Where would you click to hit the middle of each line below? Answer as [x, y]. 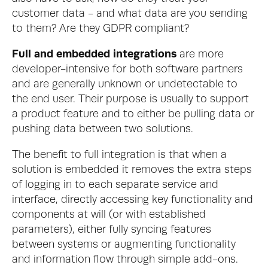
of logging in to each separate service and [115, 185]
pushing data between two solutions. [103, 129]
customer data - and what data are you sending [130, 14]
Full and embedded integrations [96, 54]
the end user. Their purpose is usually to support [130, 99]
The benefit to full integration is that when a [119, 155]
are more [202, 54]
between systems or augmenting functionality [124, 245]
